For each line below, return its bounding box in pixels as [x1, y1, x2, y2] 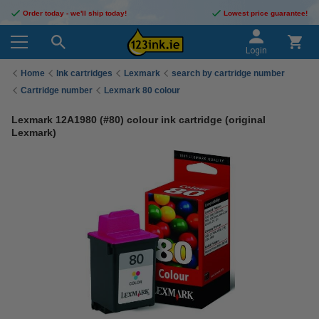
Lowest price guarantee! [224, 9, 308, 17]
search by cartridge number [172, 68, 285, 78]
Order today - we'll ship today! [23, 9, 127, 17]
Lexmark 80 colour [104, 85, 180, 95]
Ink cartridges [56, 68, 113, 78]
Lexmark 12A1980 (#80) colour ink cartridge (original [11, 114, 266, 125]
